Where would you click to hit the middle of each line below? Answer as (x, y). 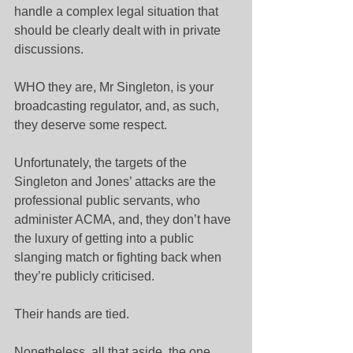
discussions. (49, 49)
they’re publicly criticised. (84, 276)
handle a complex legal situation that (118, 11)
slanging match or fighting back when (119, 257)
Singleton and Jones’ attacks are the (117, 182)
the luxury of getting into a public (106, 238)
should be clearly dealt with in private (119, 30)
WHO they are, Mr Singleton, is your (115, 87)
